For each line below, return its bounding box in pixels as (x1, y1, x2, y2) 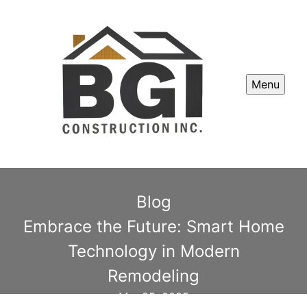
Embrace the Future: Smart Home (23, 217, 284, 237)
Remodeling (108, 266, 199, 286)
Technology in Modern (67, 241, 240, 262)
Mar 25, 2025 (118, 290, 189, 304)
